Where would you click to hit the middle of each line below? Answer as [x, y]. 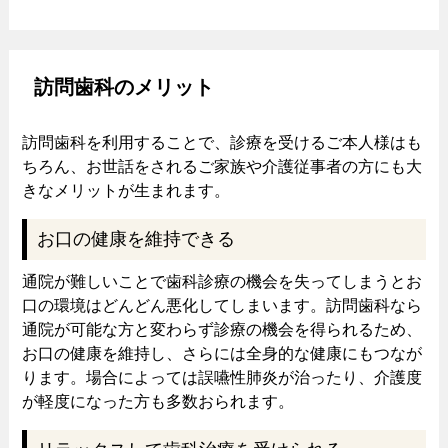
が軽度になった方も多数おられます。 [157, 402]
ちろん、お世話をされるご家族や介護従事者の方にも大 [221, 167]
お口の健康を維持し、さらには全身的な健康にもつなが [221, 354]
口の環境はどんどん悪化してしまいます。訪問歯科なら [221, 306]
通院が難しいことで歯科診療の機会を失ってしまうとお [221, 282]
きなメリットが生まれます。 [125, 191]
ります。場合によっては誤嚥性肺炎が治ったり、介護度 [221, 378]
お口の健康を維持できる [135, 239]
